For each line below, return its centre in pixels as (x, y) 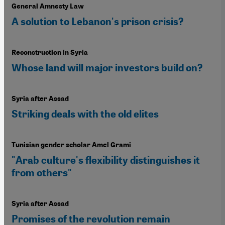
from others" (42, 173)
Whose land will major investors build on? (107, 68)
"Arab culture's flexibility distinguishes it (106, 160)
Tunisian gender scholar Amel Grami (71, 145)
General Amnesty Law (48, 6)
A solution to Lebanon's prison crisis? (97, 21)
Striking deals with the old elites (85, 114)
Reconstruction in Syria (50, 52)
